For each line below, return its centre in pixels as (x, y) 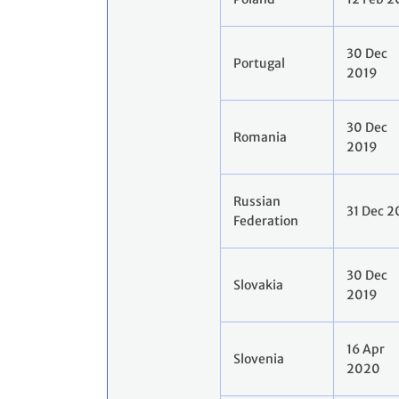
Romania (260, 138)
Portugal (259, 64)
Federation (266, 221)
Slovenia (259, 359)
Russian (257, 202)
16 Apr (366, 350)
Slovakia (258, 285)
